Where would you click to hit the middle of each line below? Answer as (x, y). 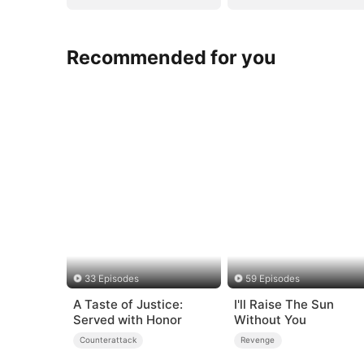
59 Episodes (273, 279)
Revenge (258, 340)
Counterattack (108, 340)
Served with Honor (127, 319)
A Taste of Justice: (128, 304)
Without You (270, 319)
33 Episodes (111, 279)
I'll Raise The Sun (284, 304)
